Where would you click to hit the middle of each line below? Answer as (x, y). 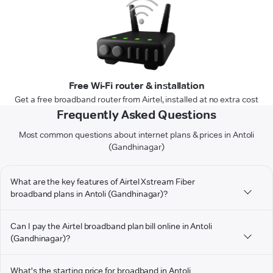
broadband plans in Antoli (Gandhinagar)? (89, 194)
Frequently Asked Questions (136, 115)
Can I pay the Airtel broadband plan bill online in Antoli (112, 226)
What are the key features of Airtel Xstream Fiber (103, 182)
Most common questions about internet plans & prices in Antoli (136, 135)
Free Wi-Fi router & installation (136, 86)
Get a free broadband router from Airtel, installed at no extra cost (136, 100)
